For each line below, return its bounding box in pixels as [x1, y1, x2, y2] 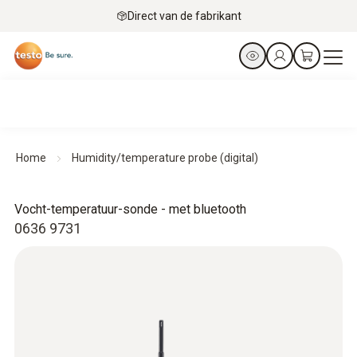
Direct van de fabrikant [127, 9, 241, 22]
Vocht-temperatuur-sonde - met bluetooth [14, 202, 246, 217]
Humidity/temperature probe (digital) [72, 151, 258, 164]
